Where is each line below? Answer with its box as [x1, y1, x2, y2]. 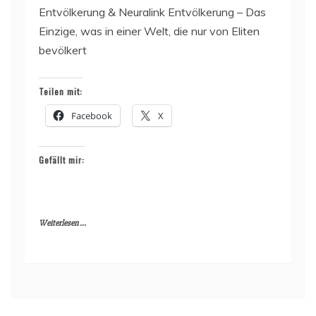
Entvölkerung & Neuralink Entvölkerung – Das [39, 4, 266, 19]
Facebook [71, 109, 112, 122]
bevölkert [39, 42, 87, 57]
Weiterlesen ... [39, 217, 86, 229]
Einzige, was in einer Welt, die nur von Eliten [39, 23, 260, 38]
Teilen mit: [39, 85, 83, 97]
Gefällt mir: [39, 153, 85, 166]
